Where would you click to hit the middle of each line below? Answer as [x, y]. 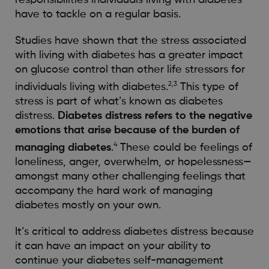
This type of [207, 87]
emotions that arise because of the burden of [127, 130]
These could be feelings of [184, 147]
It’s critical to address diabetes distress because [134, 231]
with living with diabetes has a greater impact [129, 55]
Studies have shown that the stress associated [130, 41]
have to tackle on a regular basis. [98, 14]
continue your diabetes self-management [119, 260]
